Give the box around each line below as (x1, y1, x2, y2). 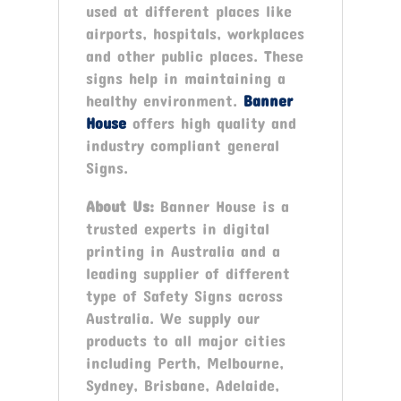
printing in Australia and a (85, 240, 280, 260)
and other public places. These (85, 45, 303, 65)
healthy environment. (85, 90, 243, 110)
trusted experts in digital (85, 218, 269, 238)
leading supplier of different (85, 262, 290, 283)
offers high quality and (125, 112, 296, 132)
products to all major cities (85, 329, 286, 350)
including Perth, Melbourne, (85, 352, 284, 372)
